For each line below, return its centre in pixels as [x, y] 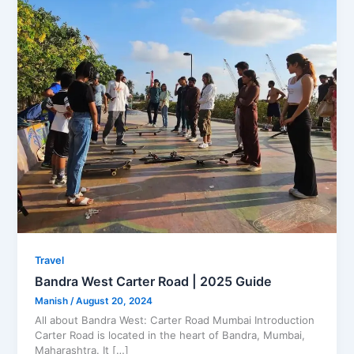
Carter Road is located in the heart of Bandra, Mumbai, [170, 335]
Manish [53, 301]
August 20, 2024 [115, 301]
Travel [50, 260]
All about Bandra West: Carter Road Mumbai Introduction [175, 320]
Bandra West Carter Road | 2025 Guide [154, 282]
